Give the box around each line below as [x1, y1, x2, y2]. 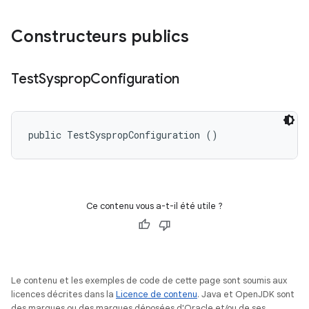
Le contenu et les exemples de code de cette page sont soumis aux [11, 275, 287, 286]
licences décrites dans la [11, 288, 116, 300]
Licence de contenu [116, 288, 197, 300]
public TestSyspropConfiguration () [28, 128, 218, 141]
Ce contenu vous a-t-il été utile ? [86, 200, 223, 212]
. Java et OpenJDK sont [197, 288, 295, 300]
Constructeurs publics [11, 26, 189, 47]
